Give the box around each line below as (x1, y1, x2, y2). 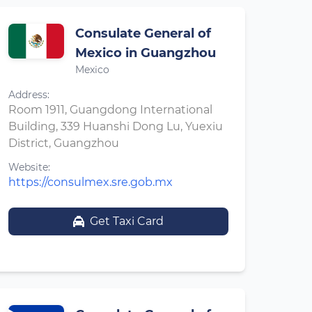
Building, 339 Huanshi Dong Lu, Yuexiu (8, 120, 223, 133)
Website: (8, 161, 50, 173)
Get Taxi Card (90, 214, 164, 228)
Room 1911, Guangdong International (8, 103, 212, 116)
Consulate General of (75, 26, 211, 41)
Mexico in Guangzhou (75, 45, 216, 61)
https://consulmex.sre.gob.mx (8, 175, 173, 189)
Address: (8, 88, 49, 101)
